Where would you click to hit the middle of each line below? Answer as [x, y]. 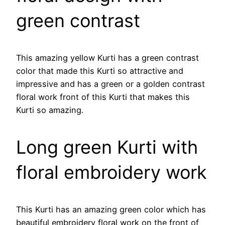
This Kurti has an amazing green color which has [111, 209]
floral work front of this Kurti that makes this [103, 97]
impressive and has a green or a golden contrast [110, 84]
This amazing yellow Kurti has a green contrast [107, 58]
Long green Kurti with [107, 147]
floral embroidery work [111, 172]
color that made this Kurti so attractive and [100, 71]
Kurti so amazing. [50, 110]
